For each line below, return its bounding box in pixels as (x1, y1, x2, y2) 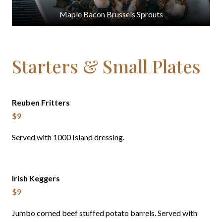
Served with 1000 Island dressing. (12, 132, 124, 142)
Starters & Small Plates (12, 54, 201, 78)
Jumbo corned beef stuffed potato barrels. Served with (12, 208, 197, 218)
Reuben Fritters (12, 98, 70, 108)
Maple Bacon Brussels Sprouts (59, 9, 163, 19)
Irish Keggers (12, 173, 60, 183)
